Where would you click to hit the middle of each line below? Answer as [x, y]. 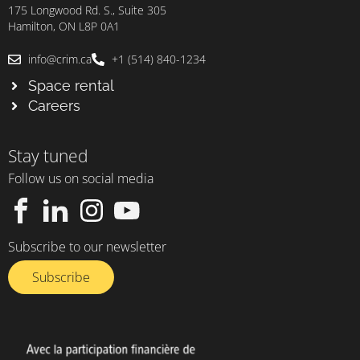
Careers [54, 106]
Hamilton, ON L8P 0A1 [64, 27]
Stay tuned [48, 156]
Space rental [71, 86]
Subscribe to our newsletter [87, 247]
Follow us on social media [81, 179]
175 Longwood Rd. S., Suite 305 [87, 10]
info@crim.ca [60, 59]
